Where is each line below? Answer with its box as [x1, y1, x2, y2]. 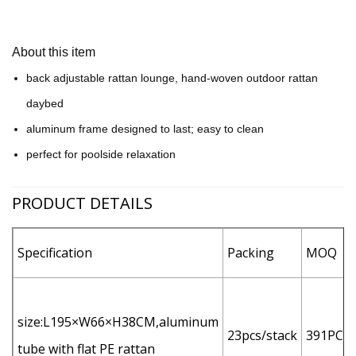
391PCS [306, 327, 350, 345]
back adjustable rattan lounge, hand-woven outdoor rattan [26, 72, 318, 85]
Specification [17, 244, 92, 262]
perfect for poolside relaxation [26, 148, 176, 161]
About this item [12, 45, 95, 60]
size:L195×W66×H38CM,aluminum [17, 313, 219, 331]
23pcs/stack [227, 327, 297, 345]
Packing [227, 244, 274, 262]
